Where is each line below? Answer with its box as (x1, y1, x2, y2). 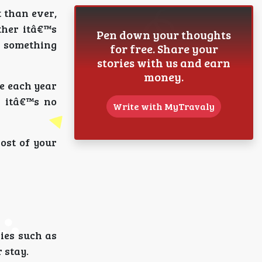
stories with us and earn (97, 54, 230, 71)
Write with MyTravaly (113, 100, 215, 112)
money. (144, 68, 184, 85)
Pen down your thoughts (96, 26, 231, 43)
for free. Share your (109, 40, 218, 57)
